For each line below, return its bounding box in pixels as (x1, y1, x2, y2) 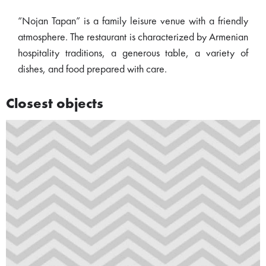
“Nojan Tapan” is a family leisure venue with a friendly (18, 16, 248, 27)
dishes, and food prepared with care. (18, 64, 167, 75)
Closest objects (6, 97, 103, 112)
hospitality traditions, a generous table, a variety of (18, 48, 248, 59)
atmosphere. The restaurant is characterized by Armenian (18, 32, 248, 43)
